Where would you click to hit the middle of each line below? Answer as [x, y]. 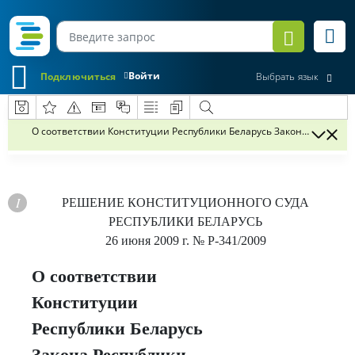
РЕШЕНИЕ [95, 202]
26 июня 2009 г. [147, 240]
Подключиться [78, 76]
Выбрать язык [287, 77]
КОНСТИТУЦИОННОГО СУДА [218, 202]
